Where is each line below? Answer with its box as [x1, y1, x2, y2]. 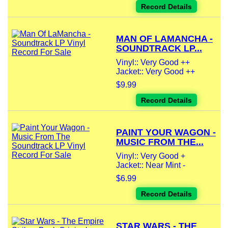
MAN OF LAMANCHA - [116, 34, 213, 44]
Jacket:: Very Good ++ [116, 67, 195, 76]
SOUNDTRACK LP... [116, 43, 202, 54]
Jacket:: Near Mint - [116, 161, 185, 170]
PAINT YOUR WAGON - [116, 127, 216, 138]
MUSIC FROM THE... [116, 137, 204, 148]
